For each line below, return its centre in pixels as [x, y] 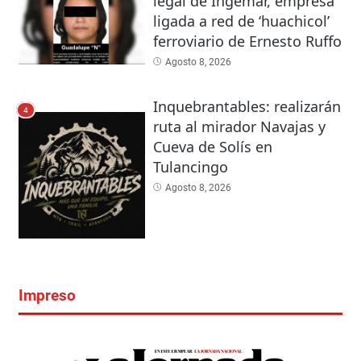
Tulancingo [190, 167]
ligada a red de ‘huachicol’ [241, 21]
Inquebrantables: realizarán [247, 107]
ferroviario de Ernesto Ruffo [247, 41]
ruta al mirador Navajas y [239, 127]
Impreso [47, 296]
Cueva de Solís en [212, 147]
